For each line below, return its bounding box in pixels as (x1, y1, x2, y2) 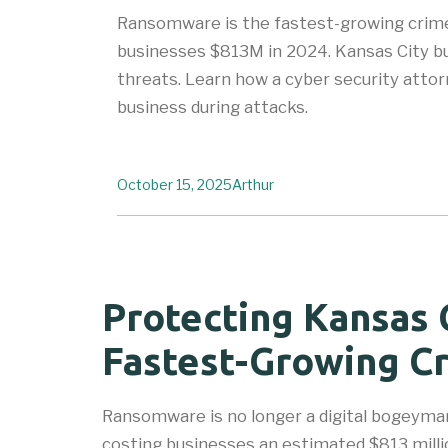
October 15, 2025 (117, 175, 232, 193)
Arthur (232, 175, 274, 193)
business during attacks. (117, 96, 308, 117)
